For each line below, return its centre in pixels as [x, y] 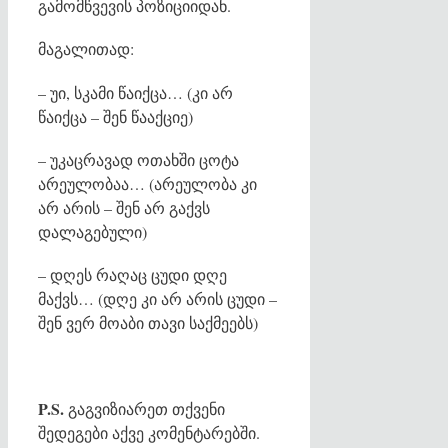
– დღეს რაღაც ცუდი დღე [132, 274]
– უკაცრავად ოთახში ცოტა [138, 159]
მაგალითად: [86, 49]
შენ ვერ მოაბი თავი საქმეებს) [148, 322]
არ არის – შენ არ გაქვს [124, 207]
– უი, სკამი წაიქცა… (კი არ [135, 92]
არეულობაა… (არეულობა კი [147, 183]
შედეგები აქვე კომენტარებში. [149, 433]
